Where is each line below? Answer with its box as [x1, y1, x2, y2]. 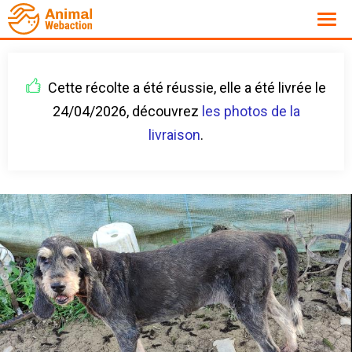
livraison [148, 126, 200, 143]
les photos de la [201, 103, 300, 119]
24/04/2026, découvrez [52, 103, 202, 119]
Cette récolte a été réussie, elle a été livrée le [45, 79, 326, 96]
